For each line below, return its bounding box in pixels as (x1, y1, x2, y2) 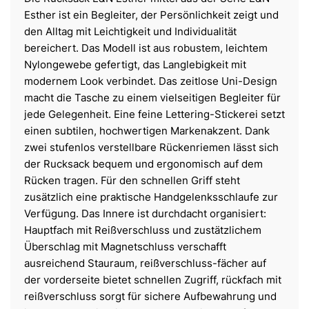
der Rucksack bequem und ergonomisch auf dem (24, 157, 263, 171)
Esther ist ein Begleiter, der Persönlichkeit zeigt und (24, 8, 279, 22)
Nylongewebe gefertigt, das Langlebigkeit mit (24, 58, 246, 72)
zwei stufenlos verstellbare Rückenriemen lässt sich (24, 141, 279, 154)
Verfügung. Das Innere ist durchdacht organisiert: (24, 207, 266, 221)
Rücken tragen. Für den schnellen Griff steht (24, 174, 240, 188)
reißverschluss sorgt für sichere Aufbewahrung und (24, 290, 277, 303)
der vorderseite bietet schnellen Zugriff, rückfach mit (24, 273, 281, 287)
